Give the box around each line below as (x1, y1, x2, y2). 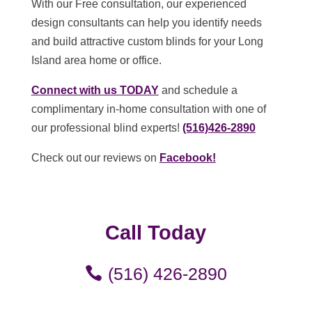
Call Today (105, 221, 207, 244)
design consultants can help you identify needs (31, 17, 262, 29)
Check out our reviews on (31, 152, 159, 164)
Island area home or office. (31, 54, 162, 66)
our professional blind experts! (31, 122, 182, 134)
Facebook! (159, 152, 216, 164)
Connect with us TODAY (31, 84, 159, 96)
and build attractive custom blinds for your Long (31, 36, 263, 47)
